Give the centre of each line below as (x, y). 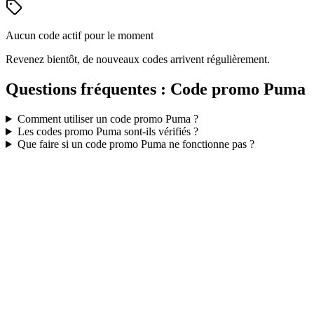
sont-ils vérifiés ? (159, 132)
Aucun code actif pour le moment (80, 36)
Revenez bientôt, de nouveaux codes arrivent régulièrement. (138, 60)
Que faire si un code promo (79, 144)
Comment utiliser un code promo (91, 119)
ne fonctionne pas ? (210, 144)
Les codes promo (56, 132)
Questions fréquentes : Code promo (135, 89)
